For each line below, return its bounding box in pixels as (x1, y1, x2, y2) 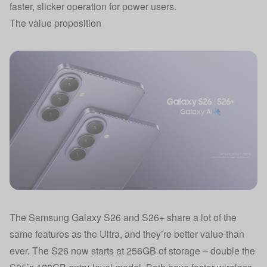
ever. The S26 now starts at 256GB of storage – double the (10, 244, 255, 257)
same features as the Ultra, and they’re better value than (10, 227, 244, 241)
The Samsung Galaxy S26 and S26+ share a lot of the (10, 210, 237, 224)
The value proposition (10, 16, 101, 30)
